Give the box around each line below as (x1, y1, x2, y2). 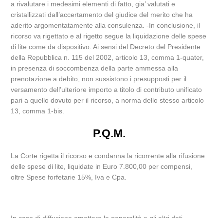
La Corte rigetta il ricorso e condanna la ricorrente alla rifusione (11, 152, 205, 160)
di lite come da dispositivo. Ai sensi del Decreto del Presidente (11, 43, 201, 51)
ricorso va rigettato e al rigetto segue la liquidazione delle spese (11, 32, 207, 40)
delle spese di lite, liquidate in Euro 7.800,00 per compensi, (11, 163, 193, 170)
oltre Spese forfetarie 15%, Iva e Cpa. (11, 173, 127, 181)
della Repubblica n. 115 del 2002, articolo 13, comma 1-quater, (11, 54, 204, 61)
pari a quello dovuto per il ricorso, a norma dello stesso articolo (11, 96, 204, 104)
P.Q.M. (92, 127, 126, 140)
